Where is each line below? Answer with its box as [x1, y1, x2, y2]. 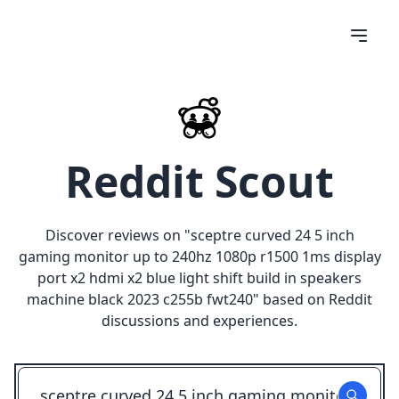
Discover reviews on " [45, 225, 191, 245]
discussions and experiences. [102, 311, 297, 330]
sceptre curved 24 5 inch [190, 225, 354, 245]
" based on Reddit [253, 289, 372, 309]
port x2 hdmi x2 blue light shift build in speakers [37, 268, 362, 288]
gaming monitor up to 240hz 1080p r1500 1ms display [18, 247, 381, 266]
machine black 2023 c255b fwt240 [27, 289, 253, 309]
